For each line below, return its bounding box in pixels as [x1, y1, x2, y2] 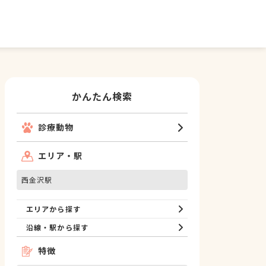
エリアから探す [26, 204, 81, 214]
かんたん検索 [71, 89, 133, 103]
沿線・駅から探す [26, 222, 88, 232]
